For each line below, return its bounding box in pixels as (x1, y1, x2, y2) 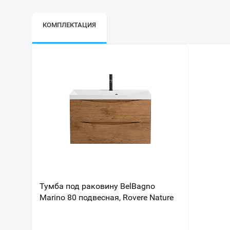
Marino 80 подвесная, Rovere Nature (40, 193, 174, 202)
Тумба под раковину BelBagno (40, 181, 155, 191)
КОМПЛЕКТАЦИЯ (43, 21, 96, 29)
